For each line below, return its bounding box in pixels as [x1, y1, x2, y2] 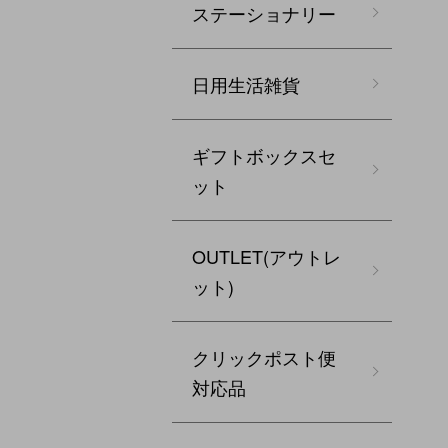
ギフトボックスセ [192, 142, 336, 168]
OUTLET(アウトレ [192, 243, 341, 269]
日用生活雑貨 [192, 71, 300, 97]
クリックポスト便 [192, 344, 336, 370]
